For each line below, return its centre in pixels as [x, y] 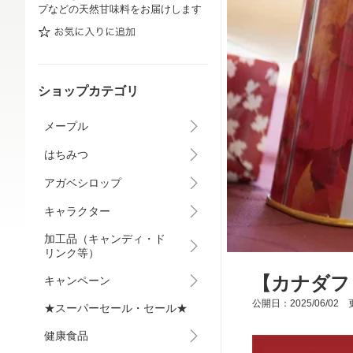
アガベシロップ [83, 183]
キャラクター [77, 211]
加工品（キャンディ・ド [105, 239]
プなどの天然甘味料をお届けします [120, 9]
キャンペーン [77, 281]
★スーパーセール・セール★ [116, 308]
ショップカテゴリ [88, 91]
